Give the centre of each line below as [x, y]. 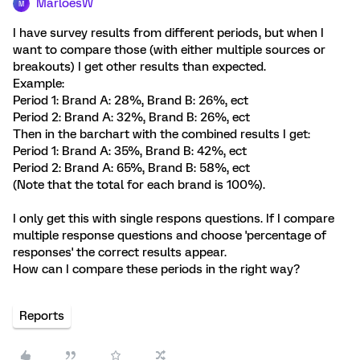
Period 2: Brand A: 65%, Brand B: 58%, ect [131, 168]
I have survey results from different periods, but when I [168, 33]
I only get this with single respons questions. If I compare [174, 219]
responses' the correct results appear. [120, 252]
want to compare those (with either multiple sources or [169, 50]
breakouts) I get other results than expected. [139, 67]
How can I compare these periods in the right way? [156, 269]
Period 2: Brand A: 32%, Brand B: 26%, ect [131, 117]
